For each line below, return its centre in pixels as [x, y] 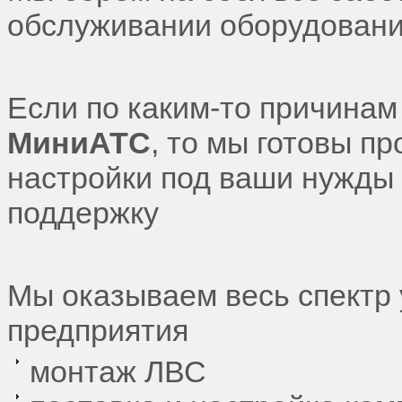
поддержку [83, 213]
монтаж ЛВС [118, 371]
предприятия [98, 330]
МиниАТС [79, 143]
